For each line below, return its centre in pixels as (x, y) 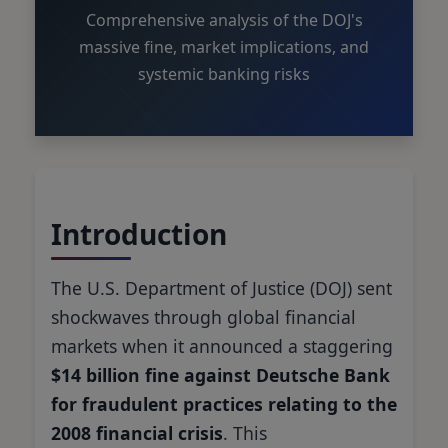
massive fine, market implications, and (224, 46)
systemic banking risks (224, 73)
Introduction (139, 233)
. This (245, 432)
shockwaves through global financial (203, 316)
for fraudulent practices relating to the (224, 403)
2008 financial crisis (137, 432)
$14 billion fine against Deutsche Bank (220, 374)
